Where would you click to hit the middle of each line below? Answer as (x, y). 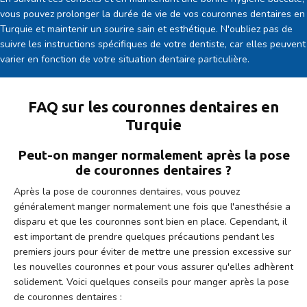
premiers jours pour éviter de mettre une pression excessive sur (152, 251)
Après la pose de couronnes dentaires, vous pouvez (127, 191)
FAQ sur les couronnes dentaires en (153, 106)
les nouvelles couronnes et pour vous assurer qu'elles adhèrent (153, 267)
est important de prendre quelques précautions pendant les (144, 236)
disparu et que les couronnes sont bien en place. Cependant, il (150, 221)
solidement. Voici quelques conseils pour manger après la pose (151, 282)
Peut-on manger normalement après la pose (153, 155)
